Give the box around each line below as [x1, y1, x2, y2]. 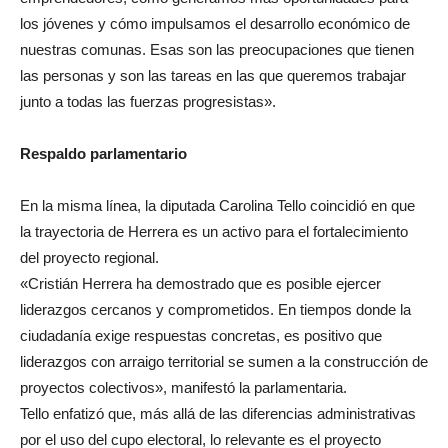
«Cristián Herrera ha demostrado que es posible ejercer [20, 275, 381, 293]
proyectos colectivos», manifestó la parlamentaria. [20, 379, 347, 397]
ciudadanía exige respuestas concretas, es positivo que [20, 327, 382, 345]
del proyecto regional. [20, 249, 159, 267]
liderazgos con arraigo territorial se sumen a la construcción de [20, 353, 428, 371]
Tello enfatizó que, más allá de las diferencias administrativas [20, 405, 416, 423]
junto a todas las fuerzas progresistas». [20, 93, 276, 111]
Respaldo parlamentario [20, 145, 187, 163]
